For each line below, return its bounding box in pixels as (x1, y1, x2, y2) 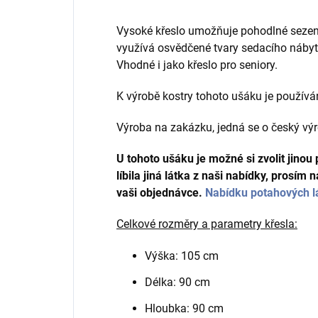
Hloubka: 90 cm (145, 302, 224, 316)
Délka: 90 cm (145, 275, 210, 290)
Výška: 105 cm (145, 249, 219, 263)
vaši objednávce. (116, 186, 202, 200)
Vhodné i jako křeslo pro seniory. (116, 58, 278, 72)
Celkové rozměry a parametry (116, 217, 265, 231)
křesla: (265, 217, 297, 231)
